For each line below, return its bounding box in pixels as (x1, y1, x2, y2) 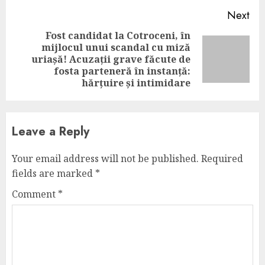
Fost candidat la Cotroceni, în (46, 29, 190, 42)
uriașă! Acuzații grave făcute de (31, 53, 190, 66)
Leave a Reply (12, 123, 89, 140)
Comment (12, 188, 58, 201)
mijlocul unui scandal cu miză (41, 41, 190, 54)
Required (201, 152, 243, 165)
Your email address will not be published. (12, 152, 199, 165)
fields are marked (12, 167, 95, 180)
